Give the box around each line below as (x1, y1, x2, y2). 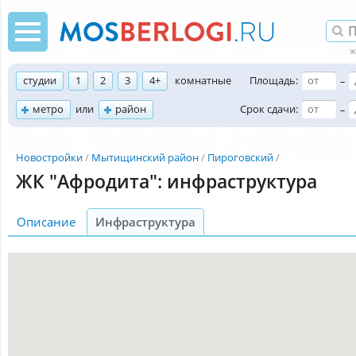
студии (23, 73, 56, 87)
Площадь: (250, 73, 298, 87)
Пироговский (207, 150, 273, 164)
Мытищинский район (91, 150, 199, 164)
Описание (17, 213, 75, 230)
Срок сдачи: (240, 102, 298, 116)
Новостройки (16, 150, 83, 164)
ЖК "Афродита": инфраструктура (16, 168, 317, 194)
